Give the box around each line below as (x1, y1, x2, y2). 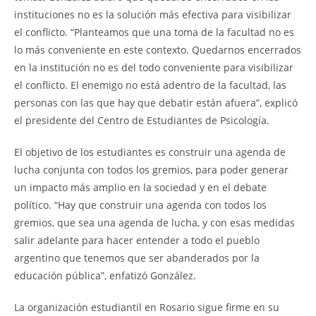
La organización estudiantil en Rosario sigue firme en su (14, 300, 279, 314)
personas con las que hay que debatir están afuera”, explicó (14, 95, 298, 109)
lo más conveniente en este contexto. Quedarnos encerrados (14, 42, 301, 56)
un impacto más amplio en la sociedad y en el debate (14, 180, 267, 194)
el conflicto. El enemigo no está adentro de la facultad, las (14, 78, 286, 92)
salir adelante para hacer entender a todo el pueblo (14, 233, 260, 247)
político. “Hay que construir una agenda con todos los (14, 197, 267, 212)
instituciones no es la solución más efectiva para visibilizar (14, 7, 291, 21)
